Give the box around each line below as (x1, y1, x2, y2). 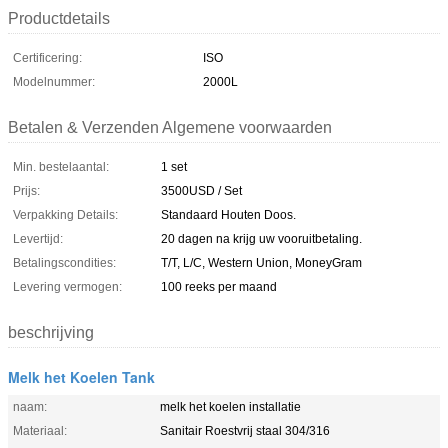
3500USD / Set (161, 183, 242, 198)
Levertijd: (13, 231, 63, 246)
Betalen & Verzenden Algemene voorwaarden (8, 118, 332, 136)
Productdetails (8, 9, 110, 27)
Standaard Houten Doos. (161, 207, 296, 222)
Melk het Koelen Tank (8, 366, 155, 387)
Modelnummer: (13, 74, 95, 89)
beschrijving (8, 323, 94, 341)
